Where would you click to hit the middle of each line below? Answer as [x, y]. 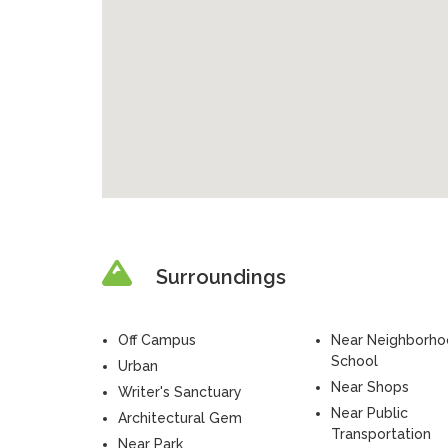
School [354, 361]
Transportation [380, 434]
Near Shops [369, 387]
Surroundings [220, 277]
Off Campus [156, 340]
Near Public [369, 413]
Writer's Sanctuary [179, 392]
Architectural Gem [179, 418]
